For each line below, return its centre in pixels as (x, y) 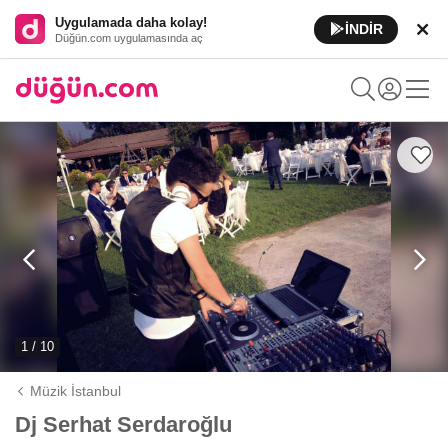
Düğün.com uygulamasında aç (129, 37)
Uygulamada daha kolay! (131, 22)
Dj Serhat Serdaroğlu (123, 424)
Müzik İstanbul (76, 391)
